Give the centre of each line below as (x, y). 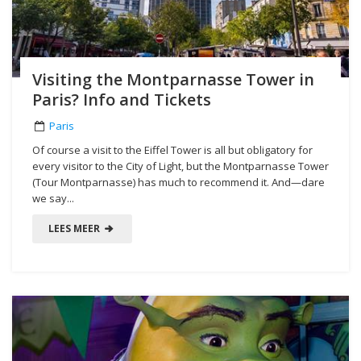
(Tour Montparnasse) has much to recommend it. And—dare (178, 182)
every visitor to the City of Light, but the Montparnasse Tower (180, 166)
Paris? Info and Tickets (122, 99)
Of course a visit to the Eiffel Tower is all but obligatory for (172, 149)
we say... (53, 198)
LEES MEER (75, 228)
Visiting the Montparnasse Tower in (173, 79)
